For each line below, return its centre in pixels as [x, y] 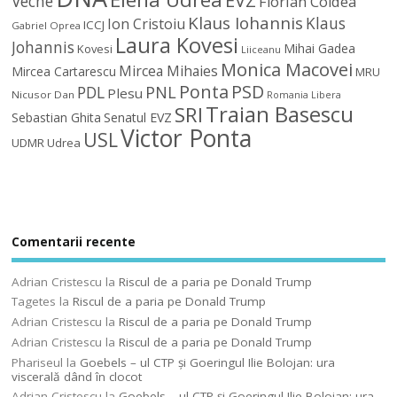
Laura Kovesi [177, 45]
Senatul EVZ [138, 117]
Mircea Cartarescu [64, 71]
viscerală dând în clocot [77, 376]
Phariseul [38, 362]
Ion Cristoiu [147, 23]
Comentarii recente [74, 242]
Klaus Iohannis [246, 23]
